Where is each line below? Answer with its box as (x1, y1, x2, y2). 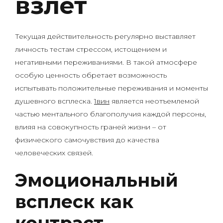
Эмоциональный (15, 169, 178, 191)
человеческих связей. (15, 148, 93, 157)
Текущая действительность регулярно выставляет (15, 32, 196, 41)
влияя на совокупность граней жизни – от (15, 122, 166, 131)
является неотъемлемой (110, 97, 199, 106)
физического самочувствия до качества (15, 135, 159, 144)
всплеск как (15, 191, 133, 213)
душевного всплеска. (15, 97, 94, 106)
